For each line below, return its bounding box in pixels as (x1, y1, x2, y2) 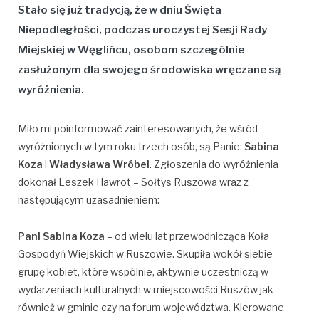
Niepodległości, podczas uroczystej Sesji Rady (18, 23, 267, 36)
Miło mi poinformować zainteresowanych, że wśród (18, 122, 258, 135)
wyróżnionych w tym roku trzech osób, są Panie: (18, 140, 244, 152)
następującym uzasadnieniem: (18, 193, 159, 206)
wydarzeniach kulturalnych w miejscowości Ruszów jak (18, 283, 273, 296)
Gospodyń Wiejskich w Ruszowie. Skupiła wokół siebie (18, 247, 273, 260)
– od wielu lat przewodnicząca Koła (105, 229, 269, 242)
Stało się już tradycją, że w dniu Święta (18, 3, 221, 16)
